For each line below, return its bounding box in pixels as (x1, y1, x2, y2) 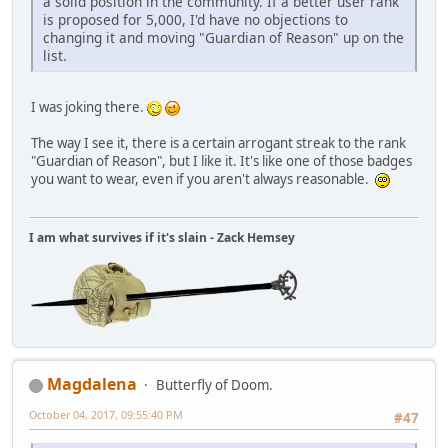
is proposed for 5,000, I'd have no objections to (43, 9, 348, 29)
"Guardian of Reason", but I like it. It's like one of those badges (31, 151, 412, 170)
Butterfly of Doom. (156, 376, 273, 394)
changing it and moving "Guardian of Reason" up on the (43, 27, 404, 47)
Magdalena (47, 373, 137, 395)
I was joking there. (31, 97, 147, 116)
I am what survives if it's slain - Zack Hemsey (29, 229, 295, 246)
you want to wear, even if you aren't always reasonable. (31, 169, 375, 188)
